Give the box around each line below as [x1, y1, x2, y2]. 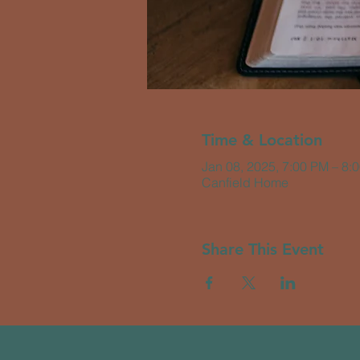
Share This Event [201, 239, 324, 259]
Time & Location [201, 130, 322, 149]
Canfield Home [201, 174, 288, 190]
